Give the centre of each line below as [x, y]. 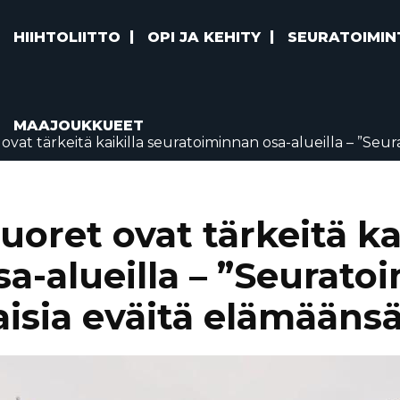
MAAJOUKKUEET [79, 125]
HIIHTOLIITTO [67, 37]
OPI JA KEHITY [204, 37]
